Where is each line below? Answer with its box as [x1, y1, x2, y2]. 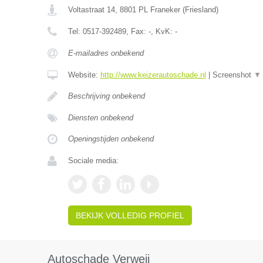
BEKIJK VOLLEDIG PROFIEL [75, 211, 184, 220]
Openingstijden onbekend [68, 134, 154, 143]
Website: [68, 70, 100, 79]
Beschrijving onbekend [68, 92, 145, 100]
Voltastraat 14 [68, 5, 115, 14]
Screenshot [212, 70, 254, 79]
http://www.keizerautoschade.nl [100, 70, 206, 79]
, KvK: [150, 27, 175, 36]
